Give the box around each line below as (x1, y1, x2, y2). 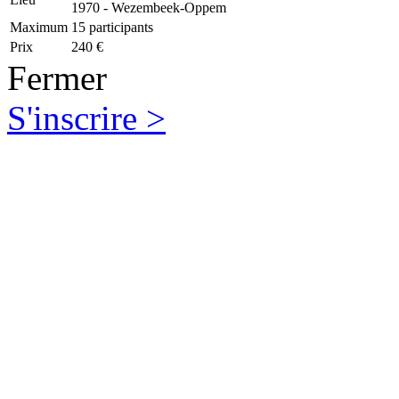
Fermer (7, 59, 107, 98)
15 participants (71, 20, 153, 36)
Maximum (10, 20, 68, 36)
